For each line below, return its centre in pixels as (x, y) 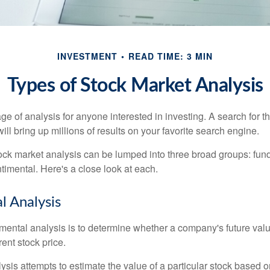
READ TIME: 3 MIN (171, 56)
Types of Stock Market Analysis (135, 86)
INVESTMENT (87, 56)
